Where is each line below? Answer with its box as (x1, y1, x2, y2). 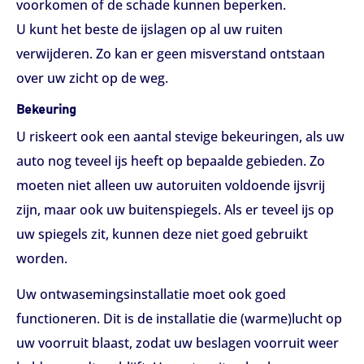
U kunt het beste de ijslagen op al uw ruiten (16, 19, 283, 38)
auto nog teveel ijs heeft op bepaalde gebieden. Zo (16, 152, 325, 171)
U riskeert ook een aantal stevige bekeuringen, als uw (16, 128, 344, 146)
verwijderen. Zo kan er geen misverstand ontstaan (16, 44, 325, 63)
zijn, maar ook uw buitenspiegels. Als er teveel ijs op (16, 201, 334, 219)
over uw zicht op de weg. (16, 68, 168, 87)
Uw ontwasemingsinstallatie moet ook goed (16, 284, 286, 303)
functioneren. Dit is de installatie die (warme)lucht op (16, 309, 342, 327)
